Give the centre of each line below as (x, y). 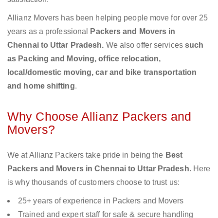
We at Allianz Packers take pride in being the (86, 155)
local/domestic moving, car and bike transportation (102, 73)
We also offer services (145, 45)
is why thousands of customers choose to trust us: (93, 182)
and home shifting (41, 86)
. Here (200, 169)
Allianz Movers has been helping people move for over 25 (108, 18)
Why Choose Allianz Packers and (100, 117)
